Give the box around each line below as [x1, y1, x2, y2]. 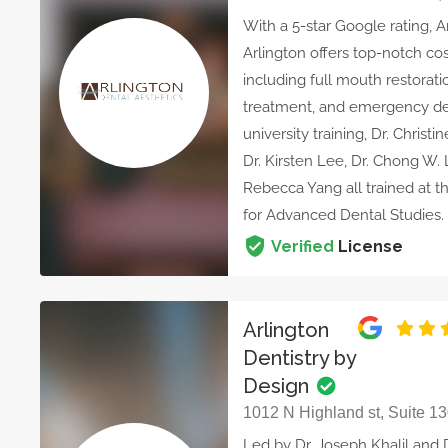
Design [243, 374, 315, 398]
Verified [271, 237, 335, 256]
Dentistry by [243, 346, 357, 370]
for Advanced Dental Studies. [243, 206, 445, 224]
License [334, 237, 404, 256]
